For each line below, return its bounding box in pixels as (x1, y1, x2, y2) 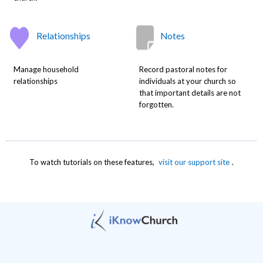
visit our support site (159, 157, 230, 167)
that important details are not (139, 87, 241, 97)
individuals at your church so (139, 76, 236, 86)
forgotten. (139, 99, 174, 109)
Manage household (13, 64, 79, 74)
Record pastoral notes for (139, 64, 227, 74)
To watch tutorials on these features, (29, 157, 157, 167)
